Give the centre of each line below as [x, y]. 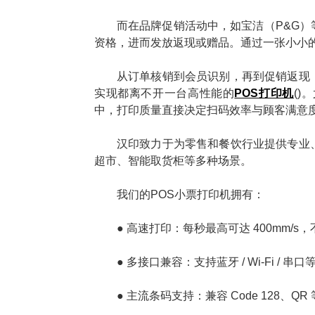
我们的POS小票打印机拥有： [191, 194]
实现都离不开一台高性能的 [165, 93]
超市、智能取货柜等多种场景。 [173, 160]
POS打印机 [264, 93]
